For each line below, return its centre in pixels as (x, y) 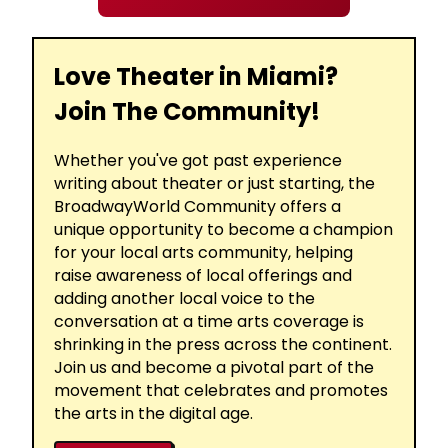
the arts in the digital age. (153, 413)
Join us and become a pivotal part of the (214, 367)
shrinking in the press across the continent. (223, 344)
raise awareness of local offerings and (203, 275)
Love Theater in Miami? (196, 76)
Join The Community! (187, 111)
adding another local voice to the (184, 298)
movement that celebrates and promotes (221, 390)
